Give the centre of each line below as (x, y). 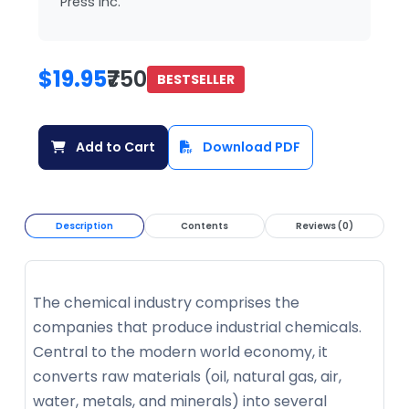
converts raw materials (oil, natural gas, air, (187, 376)
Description (85, 225)
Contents (204, 225)
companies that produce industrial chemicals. (197, 327)
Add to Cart (114, 147)
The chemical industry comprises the (166, 302)
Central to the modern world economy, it (180, 351)
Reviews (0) (324, 225)
